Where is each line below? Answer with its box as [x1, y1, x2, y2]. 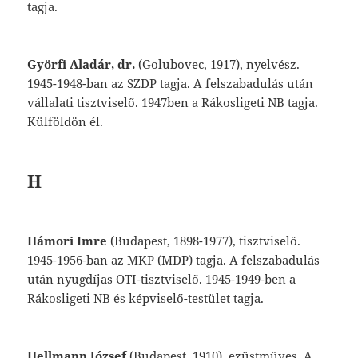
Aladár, [70, 56, 118, 73]
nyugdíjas [57, 271, 117, 288]
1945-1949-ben [205, 271, 290, 288]
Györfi [27, 56, 70, 73]
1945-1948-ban [27, 75, 112, 92]
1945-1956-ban [27, 252, 112, 268]
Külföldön [27, 113, 90, 130]
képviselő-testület [129, 290, 234, 307]
